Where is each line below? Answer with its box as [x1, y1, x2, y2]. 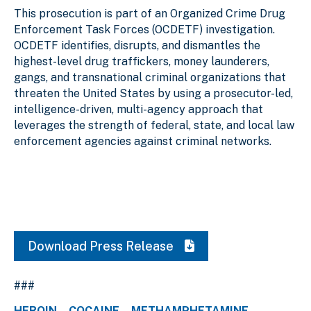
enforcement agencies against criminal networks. [14, 134, 271, 148]
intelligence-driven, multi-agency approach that [14, 102, 263, 116]
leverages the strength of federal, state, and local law [14, 118, 294, 132]
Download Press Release [28, 238, 176, 253]
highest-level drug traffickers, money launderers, [14, 54, 269, 68]
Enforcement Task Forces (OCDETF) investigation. [14, 22, 278, 36]
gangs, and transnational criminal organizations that [14, 70, 286, 84]
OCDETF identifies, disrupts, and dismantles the [14, 38, 260, 52]
